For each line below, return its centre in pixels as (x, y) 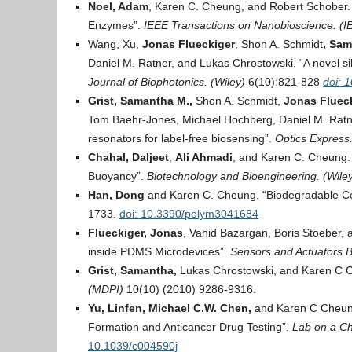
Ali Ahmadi (204, 157)
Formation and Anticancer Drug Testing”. (190, 327)
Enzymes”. (116, 25)
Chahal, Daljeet (128, 157)
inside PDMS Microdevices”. (159, 251)
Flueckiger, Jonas (136, 233)
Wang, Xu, (115, 44)
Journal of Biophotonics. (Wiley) (167, 82)
